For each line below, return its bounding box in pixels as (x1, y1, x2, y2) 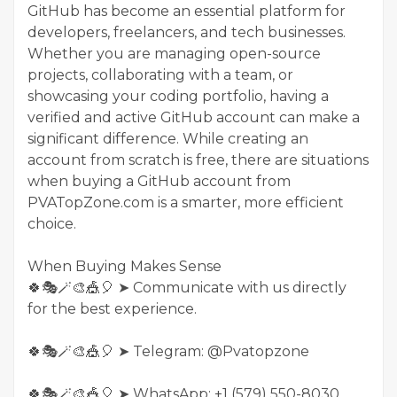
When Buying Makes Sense (27, 257, 222, 275)
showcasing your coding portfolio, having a (27, 87, 329, 105)
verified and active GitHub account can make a (27, 108, 360, 126)
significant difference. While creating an (27, 129, 308, 147)
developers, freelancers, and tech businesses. (27, 23, 346, 41)
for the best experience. (27, 300, 197, 317)
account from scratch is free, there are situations (27, 151, 369, 168)
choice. (27, 214, 76, 232)
